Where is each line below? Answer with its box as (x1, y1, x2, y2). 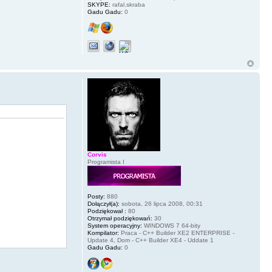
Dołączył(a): (87, 200, 120, 208)
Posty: (87, 193, 105, 200)
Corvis (87, 151, 107, 158)
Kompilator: (87, 229, 119, 237)
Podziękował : (87, 208, 126, 215)
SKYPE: (87, 1, 110, 8)
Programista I (87, 158, 124, 166)
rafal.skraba (110, 1, 145, 8)
